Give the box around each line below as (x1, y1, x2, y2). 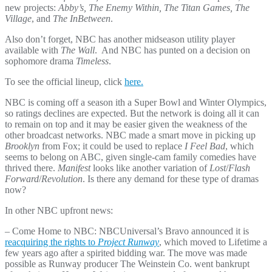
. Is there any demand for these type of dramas (83, 174, 259, 185)
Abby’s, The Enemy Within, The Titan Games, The (58, 2, 250, 13)
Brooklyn (5, 141, 39, 152)
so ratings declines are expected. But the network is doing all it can (5, 108, 259, 119)
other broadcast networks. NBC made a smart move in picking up (5, 130, 256, 141)
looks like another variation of (90, 163, 209, 174)
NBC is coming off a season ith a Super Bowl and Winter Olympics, (5, 97, 267, 108)
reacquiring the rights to (5, 237, 98, 248)
